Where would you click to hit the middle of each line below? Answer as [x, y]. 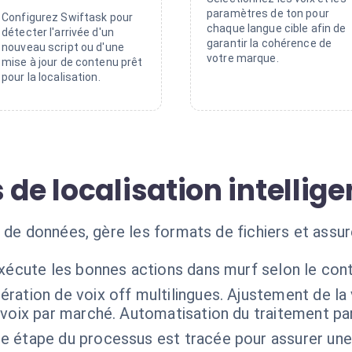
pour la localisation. [51, 77]
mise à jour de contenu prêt [72, 62]
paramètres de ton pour [268, 13]
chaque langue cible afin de [277, 28]
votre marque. [243, 58]
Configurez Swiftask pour [68, 17]
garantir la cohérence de [269, 43]
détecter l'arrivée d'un [58, 32]
